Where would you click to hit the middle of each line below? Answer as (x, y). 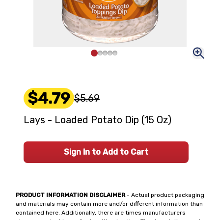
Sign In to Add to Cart (106, 152)
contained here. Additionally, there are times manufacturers (101, 213)
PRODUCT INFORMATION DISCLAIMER (70, 195)
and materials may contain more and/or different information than (109, 204)
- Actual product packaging (165, 195)
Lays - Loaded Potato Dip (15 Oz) (97, 120)
